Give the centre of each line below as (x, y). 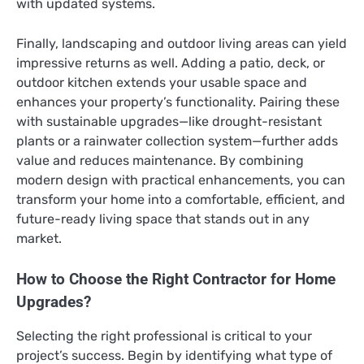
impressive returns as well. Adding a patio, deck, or (171, 63)
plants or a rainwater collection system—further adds (177, 141)
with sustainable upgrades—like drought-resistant (169, 121)
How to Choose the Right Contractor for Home (176, 279)
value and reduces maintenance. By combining (160, 160)
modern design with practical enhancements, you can (181, 180)
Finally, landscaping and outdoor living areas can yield (182, 43)
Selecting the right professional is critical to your (164, 336)
